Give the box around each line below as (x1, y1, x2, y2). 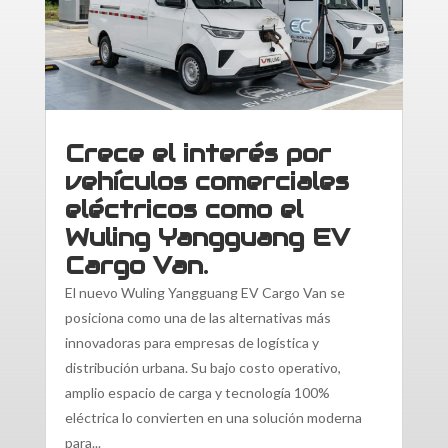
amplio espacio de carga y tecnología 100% (64, 384, 330, 402)
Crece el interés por (64, 138, 331, 170)
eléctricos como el (64, 194, 303, 226)
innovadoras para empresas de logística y (64, 334, 319, 352)
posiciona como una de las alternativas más (64, 309, 331, 327)
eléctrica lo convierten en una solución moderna (64, 409, 362, 427)
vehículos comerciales (64, 166, 349, 198)
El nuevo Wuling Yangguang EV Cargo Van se (64, 284, 345, 302)
